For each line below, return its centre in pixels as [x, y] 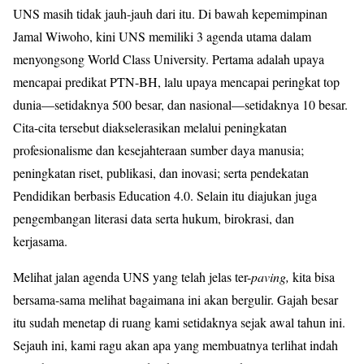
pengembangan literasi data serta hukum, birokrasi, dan [154, 218]
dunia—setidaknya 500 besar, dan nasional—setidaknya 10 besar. [180, 104]
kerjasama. [40, 240]
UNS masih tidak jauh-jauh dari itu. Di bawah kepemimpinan [170, 13]
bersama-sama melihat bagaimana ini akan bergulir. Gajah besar [175, 299]
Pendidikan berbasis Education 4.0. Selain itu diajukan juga [165, 195]
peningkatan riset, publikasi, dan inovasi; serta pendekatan [161, 172]
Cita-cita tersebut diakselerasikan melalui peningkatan [150, 127]
